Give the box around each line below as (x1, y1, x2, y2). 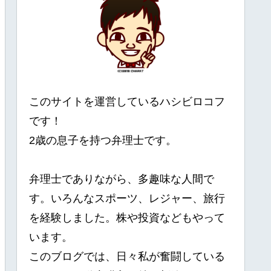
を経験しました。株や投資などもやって (29, 211, 225, 224)
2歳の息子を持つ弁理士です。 (29, 134, 177, 146)
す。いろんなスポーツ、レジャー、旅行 (29, 192, 225, 204)
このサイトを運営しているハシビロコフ (29, 95, 225, 108)
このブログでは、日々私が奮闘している (29, 250, 225, 263)
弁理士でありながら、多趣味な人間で (29, 172, 214, 185)
